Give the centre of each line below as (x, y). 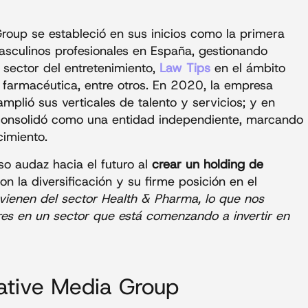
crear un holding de (208, 164)
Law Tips (185, 68)
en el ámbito (248, 68)
